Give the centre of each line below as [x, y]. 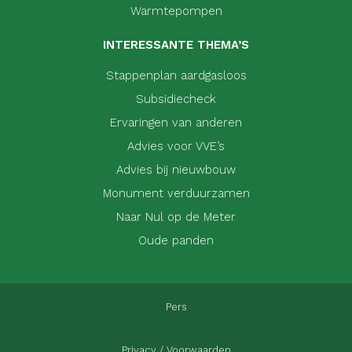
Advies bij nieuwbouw [176, 169]
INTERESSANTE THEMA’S [176, 44]
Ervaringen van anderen [176, 122]
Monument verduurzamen [176, 193]
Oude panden [176, 240]
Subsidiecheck [176, 99]
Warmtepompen [176, 11]
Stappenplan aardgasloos [176, 75]
